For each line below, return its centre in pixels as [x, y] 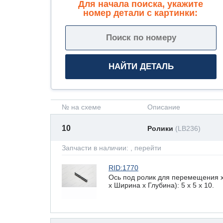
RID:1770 [123, 168]
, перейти [146, 148]
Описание [164, 107]
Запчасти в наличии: [96, 148]
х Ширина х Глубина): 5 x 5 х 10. [161, 185]
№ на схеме [81, 107]
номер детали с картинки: [140, 13]
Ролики [161, 128]
